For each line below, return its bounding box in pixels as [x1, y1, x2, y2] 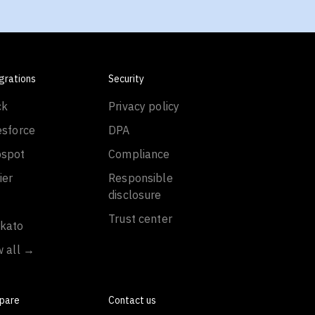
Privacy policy [108, 99, 180, 113]
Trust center [108, 212, 172, 226]
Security [108, 72, 145, 85]
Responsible [108, 171, 173, 185]
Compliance [108, 147, 170, 161]
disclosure [108, 188, 162, 202]
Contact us [108, 294, 157, 307]
